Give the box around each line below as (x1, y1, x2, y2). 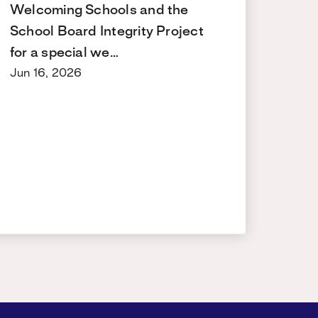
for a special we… (10, 46, 119, 60)
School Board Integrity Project (10, 25, 204, 38)
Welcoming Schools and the (10, 4, 189, 17)
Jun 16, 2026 (10, 67, 82, 79)
